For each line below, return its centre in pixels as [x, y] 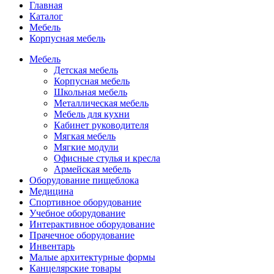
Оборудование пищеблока [84, 180]
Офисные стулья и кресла [107, 158]
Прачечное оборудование [82, 235]
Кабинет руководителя [101, 125]
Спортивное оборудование [85, 202]
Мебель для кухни [92, 114]
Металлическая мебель [101, 103]
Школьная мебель [91, 92]
